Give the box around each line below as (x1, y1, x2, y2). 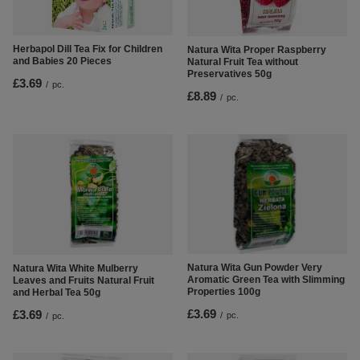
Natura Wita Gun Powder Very (187, 262, 322, 274)
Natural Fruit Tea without (187, 56, 298, 67)
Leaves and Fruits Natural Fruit (13, 274, 154, 286)
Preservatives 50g (187, 68, 272, 80)
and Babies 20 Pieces (13, 55, 112, 67)
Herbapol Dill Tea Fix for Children (13, 43, 162, 55)
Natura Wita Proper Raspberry (187, 44, 326, 55)
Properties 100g (187, 286, 260, 298)
